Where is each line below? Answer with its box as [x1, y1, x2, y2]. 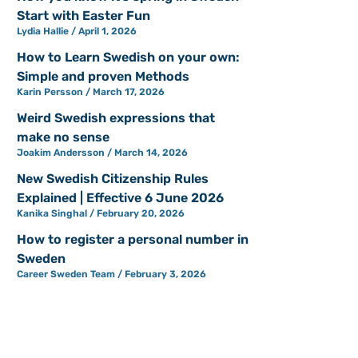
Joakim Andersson [17, 147, 108, 159]
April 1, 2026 [76, 26, 137, 38]
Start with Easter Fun [17, 8, 151, 24]
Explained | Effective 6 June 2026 [17, 190, 225, 206]
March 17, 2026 [90, 86, 165, 98]
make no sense [17, 129, 110, 145]
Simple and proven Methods [17, 69, 190, 85]
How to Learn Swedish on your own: [17, 50, 241, 66]
